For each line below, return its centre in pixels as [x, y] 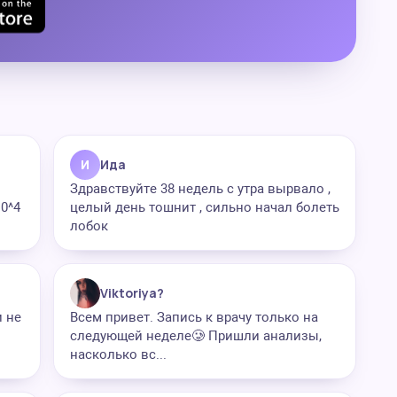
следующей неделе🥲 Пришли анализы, [196, 336]
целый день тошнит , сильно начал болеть [205, 207]
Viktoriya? [132, 293]
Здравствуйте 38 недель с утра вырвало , [200, 189]
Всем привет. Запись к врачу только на [194, 317]
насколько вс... [118, 354]
